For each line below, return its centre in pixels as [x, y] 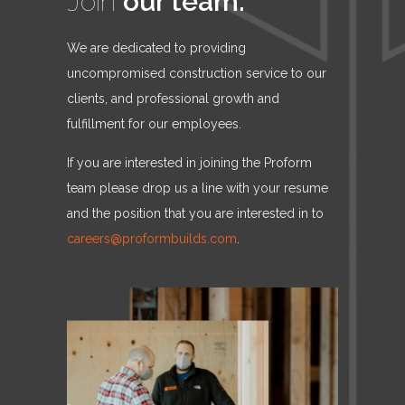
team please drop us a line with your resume [198, 188]
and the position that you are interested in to [195, 213]
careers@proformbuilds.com [152, 239]
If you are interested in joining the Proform [189, 163]
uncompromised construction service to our [197, 73]
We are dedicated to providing [156, 48]
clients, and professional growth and [173, 99]
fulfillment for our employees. [154, 124]
